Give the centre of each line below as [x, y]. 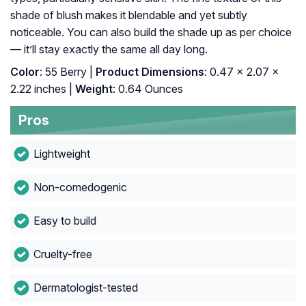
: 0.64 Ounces [148, 89]
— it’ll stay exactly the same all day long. [109, 50]
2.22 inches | [41, 89]
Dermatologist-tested [85, 288]
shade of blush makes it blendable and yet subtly [129, 15]
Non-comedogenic [80, 187]
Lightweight [61, 154]
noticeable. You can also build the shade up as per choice [151, 32]
